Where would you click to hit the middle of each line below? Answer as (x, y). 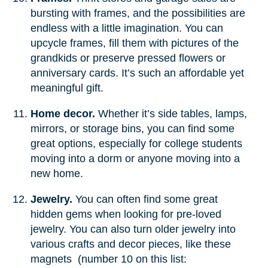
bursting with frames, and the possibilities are (138, 13)
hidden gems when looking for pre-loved (126, 214)
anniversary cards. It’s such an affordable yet (137, 73)
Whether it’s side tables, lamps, (172, 113)
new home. (58, 173)
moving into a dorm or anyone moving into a (135, 158)
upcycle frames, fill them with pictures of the (134, 43)
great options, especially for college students (136, 143)
